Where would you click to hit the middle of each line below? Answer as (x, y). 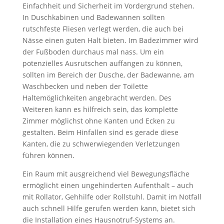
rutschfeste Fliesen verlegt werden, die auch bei (103, 29)
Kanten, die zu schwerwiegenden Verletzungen (101, 144)
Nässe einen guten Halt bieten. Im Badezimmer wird (110, 40)
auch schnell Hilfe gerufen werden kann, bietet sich (109, 208)
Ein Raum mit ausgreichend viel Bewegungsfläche (106, 174)
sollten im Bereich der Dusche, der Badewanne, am (108, 75)
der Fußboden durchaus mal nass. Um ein (93, 52)
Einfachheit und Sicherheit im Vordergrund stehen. (108, 6)
